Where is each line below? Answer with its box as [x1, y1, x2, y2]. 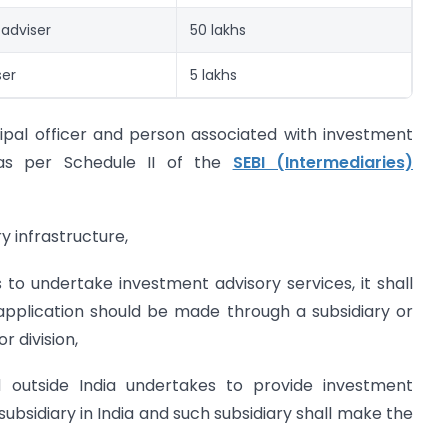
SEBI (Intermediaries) [232, 150, 414, 174]
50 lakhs [190, 19, 246, 40]
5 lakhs [190, 64, 237, 85]
